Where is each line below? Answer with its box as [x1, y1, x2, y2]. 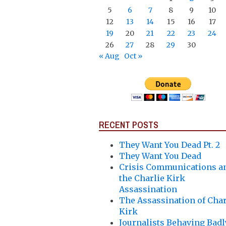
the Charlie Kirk [119, 173, 185, 183]
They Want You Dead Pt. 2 [119, 139, 220, 150]
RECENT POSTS [99, 118, 158, 131]
